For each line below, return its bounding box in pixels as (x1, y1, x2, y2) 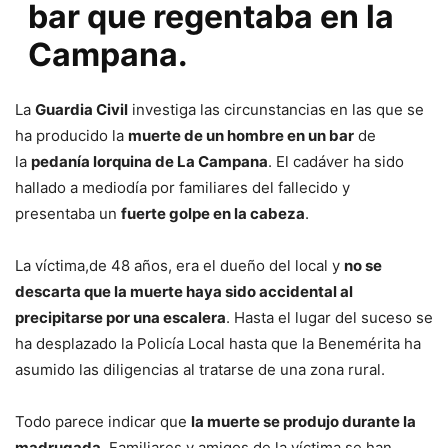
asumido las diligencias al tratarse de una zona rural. (15, 360, 385, 380)
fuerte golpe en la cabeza (121, 204, 305, 224)
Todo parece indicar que (15, 412, 191, 432)
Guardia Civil (35, 100, 128, 120)
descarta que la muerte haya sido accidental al (15, 282, 353, 302)
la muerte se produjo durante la (191, 412, 416, 432)
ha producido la (15, 126, 128, 146)
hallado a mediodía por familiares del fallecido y (15, 178, 350, 198)
